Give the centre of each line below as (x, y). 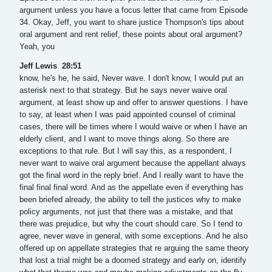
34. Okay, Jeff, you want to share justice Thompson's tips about (132, 22)
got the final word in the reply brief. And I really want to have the (131, 176)
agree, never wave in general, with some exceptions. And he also (134, 236)
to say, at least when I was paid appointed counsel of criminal (127, 115)
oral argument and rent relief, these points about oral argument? (131, 34)
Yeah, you (37, 46)
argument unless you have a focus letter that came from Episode (134, 10)
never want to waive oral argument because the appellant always (133, 164)
